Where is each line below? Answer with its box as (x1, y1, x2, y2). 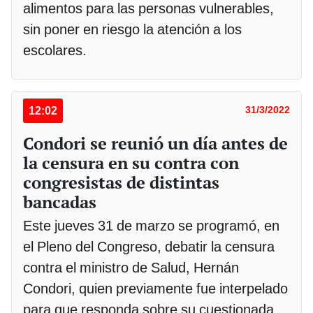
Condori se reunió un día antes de (23, 131, 288, 154)
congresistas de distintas (23, 170, 219, 194)
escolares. (23, 41, 87, 59)
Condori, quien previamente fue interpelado (23, 279, 288, 297)
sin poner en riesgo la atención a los (23, 20, 242, 38)
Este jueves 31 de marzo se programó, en (23, 217, 279, 234)
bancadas (23, 190, 96, 213)
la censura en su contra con (23, 151, 239, 174)
